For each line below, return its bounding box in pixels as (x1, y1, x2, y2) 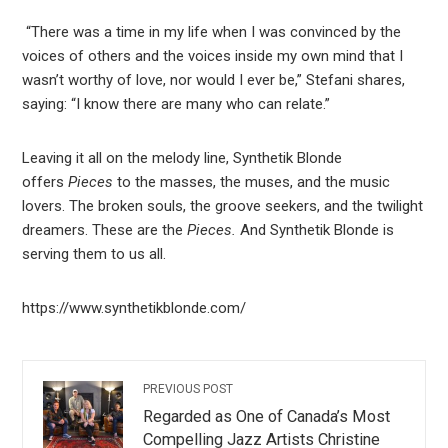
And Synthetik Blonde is (236, 221, 395, 240)
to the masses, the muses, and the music (113, 173, 391, 192)
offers (22, 173, 69, 192)
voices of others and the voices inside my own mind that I (22, 47, 404, 66)
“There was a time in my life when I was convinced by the (22, 23, 402, 42)
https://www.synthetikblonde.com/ (22, 299, 247, 318)
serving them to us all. (22, 245, 171, 264)
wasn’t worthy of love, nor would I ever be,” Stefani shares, (22, 71, 406, 90)
